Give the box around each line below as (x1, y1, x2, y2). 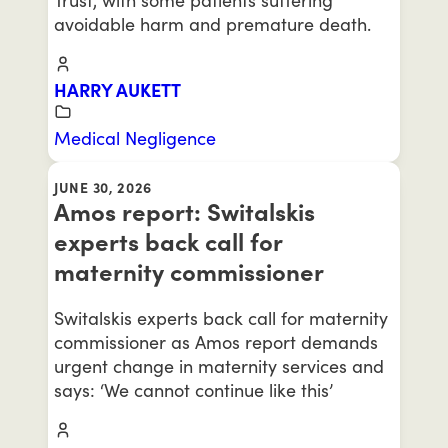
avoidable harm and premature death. (54, 12, 371, 35)
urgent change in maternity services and (54, 354, 384, 377)
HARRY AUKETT (54, 78, 181, 101)
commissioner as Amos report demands (54, 330, 378, 353)
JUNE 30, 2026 (54, 178, 153, 196)
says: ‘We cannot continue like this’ (54, 378, 333, 401)
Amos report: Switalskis (54, 196, 315, 227)
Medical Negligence (54, 126, 216, 149)
